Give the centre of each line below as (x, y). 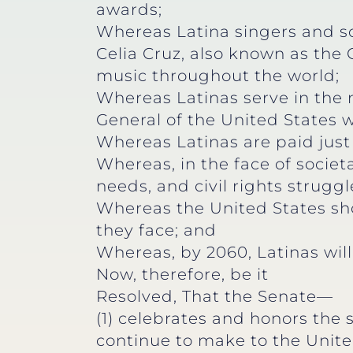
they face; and (156, 230)
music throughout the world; (218, 76)
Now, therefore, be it (182, 275)
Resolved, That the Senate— (215, 297)
